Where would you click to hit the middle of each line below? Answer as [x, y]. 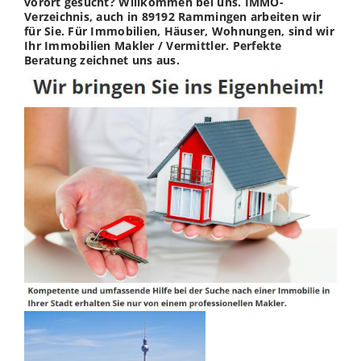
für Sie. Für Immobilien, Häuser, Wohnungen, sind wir [179, 31]
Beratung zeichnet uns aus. [102, 60]
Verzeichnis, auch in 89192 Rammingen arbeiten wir [173, 16]
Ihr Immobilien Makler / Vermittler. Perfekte [153, 45]
